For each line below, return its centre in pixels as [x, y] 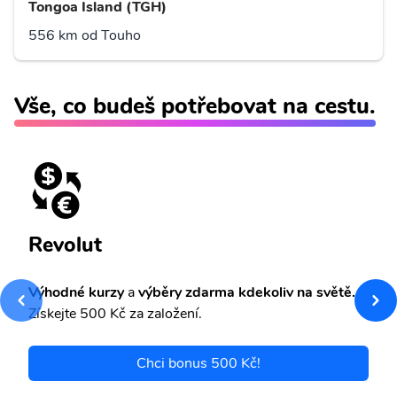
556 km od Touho [85, 36]
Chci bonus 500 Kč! [198, 364]
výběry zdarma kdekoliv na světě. [245, 293]
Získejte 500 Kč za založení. [115, 314]
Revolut [65, 245]
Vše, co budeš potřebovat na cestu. [195, 106]
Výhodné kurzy [76, 293]
